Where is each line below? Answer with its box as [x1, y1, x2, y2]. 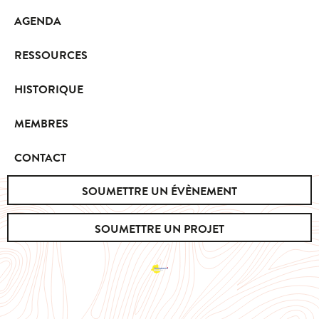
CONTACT [14, 150, 66, 167]
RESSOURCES [14, 47, 88, 65]
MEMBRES [14, 115, 68, 133]
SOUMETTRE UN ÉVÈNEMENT [82, 183, 237, 201]
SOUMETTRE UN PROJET [95, 220, 224, 238]
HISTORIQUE [14, 81, 83, 99]
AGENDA [14, 13, 61, 31]
